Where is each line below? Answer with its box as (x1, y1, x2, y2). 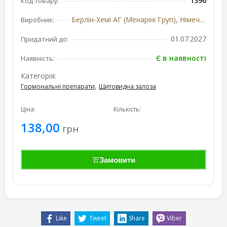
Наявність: (21, 54, 55, 63)
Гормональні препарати (21, 82, 95, 91)
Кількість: (113, 105, 141, 113)
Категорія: (21, 71, 56, 81)
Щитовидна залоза (99, 82, 156, 91)
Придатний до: (21, 34, 68, 44)
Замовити (99, 155, 135, 164)
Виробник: (21, 15, 54, 24)
